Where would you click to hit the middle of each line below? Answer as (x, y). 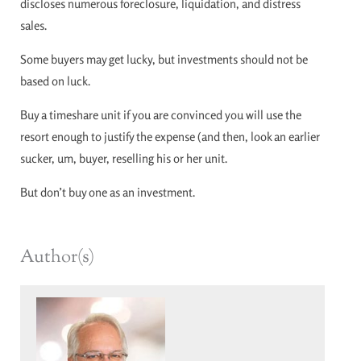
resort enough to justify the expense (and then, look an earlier (170, 136)
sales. (33, 25)
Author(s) (57, 257)
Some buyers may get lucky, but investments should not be (164, 59)
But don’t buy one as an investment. (108, 192)
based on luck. (55, 81)
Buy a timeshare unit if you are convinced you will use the (161, 114)
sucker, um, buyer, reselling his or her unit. (124, 158)
